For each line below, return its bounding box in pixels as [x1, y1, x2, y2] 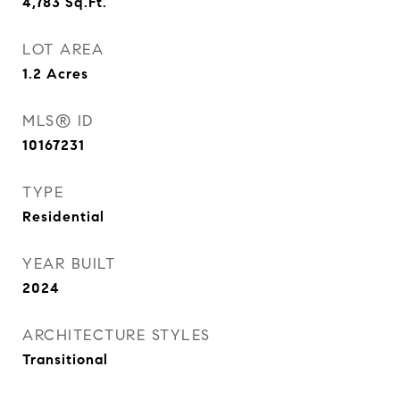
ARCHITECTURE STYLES [22, 326, 211, 345]
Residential [22, 208, 104, 225]
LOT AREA [22, 40, 104, 59]
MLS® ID [22, 112, 94, 130]
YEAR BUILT [22, 254, 115, 273]
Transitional [22, 351, 108, 368]
